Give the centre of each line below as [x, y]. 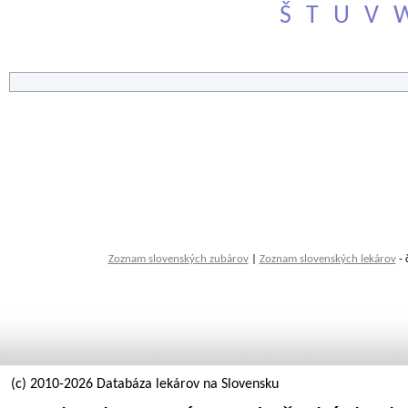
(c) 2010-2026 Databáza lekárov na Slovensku [145, 384]
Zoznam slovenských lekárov [327, 259]
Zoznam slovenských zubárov [178, 259]
